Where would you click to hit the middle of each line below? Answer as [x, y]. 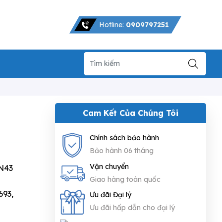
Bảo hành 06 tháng [122, 151]
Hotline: [112, 25]
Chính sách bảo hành [124, 138]
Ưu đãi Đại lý [111, 195]
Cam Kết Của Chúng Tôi [131, 113]
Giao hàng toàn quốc [125, 179]
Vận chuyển [109, 166]
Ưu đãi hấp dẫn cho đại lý [132, 208]
